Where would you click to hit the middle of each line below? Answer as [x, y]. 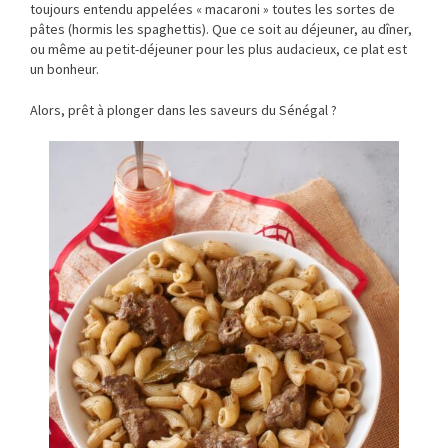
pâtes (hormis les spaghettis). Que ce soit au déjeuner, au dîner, [221, 28]
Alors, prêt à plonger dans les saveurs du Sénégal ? [183, 109]
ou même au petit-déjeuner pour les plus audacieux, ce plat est [218, 48]
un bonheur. [64, 68]
